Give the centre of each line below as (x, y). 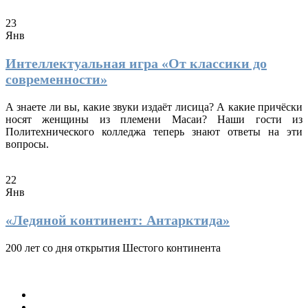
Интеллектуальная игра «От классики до (136, 63)
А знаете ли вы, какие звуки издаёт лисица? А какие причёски (154, 107)
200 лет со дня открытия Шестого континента (113, 247)
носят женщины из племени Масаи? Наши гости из (154, 119)
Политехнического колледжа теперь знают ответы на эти (154, 131)
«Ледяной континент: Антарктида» (118, 220)
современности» (56, 79)
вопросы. (27, 144)
